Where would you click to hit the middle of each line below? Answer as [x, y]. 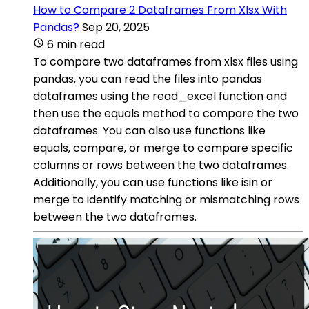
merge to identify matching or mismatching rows [166, 199]
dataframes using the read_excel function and [160, 96]
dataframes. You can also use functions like [149, 130]
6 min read [76, 44]
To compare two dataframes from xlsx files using [166, 61]
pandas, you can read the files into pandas [148, 79]
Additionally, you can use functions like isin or [153, 182]
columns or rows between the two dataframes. [161, 165]
